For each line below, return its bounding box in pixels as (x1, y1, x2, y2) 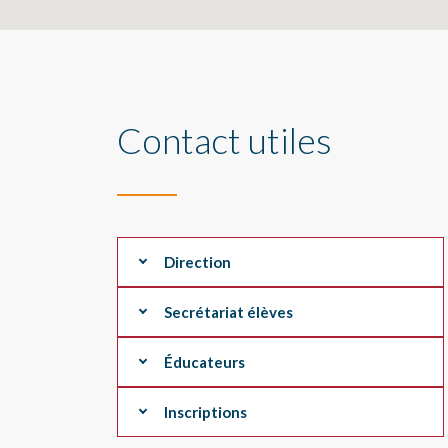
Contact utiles (117, 117, 332, 162)
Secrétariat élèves (164, 302, 293, 321)
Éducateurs (164, 352, 245, 371)
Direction (164, 252, 231, 271)
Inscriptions (164, 402, 247, 421)
